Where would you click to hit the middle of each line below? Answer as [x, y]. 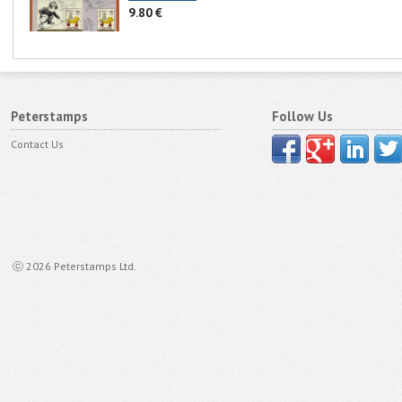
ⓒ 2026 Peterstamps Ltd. [74, 266]
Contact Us [37, 144]
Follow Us [302, 116]
